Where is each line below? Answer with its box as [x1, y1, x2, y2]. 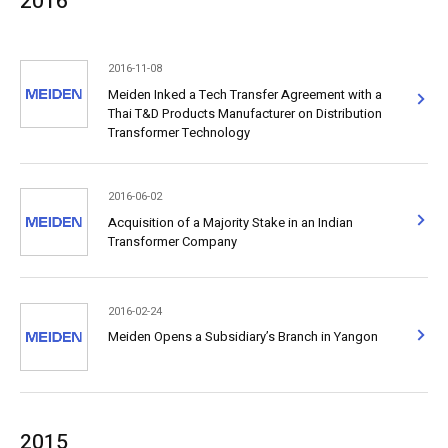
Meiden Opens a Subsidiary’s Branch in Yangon [107, 327, 378, 347]
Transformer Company [107, 231, 237, 251]
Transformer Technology [107, 122, 250, 142]
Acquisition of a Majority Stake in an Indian [107, 212, 353, 232]
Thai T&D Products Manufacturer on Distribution [107, 103, 382, 123]
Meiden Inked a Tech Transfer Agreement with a [107, 84, 382, 104]
